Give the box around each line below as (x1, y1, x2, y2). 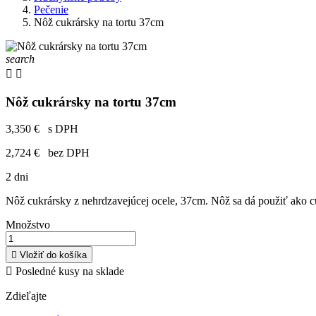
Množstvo (6, 219, 50, 231)
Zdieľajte (6, 290, 47, 303)
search (6, 53, 35, 65)
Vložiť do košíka (20, 250, 87, 261)
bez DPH (42, 147, 90, 159)
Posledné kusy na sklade (13, 265, 124, 278)
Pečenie (34, 4, 68, 16)
